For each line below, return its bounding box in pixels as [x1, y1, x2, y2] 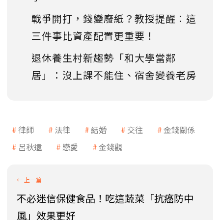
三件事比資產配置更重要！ [31, 28, 155, 43]
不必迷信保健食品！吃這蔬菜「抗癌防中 [17, 191, 193, 206]
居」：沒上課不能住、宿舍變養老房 [31, 68, 196, 82]
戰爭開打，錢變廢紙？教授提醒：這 [31, 11, 196, 26]
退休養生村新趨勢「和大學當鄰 [31, 51, 176, 65]
